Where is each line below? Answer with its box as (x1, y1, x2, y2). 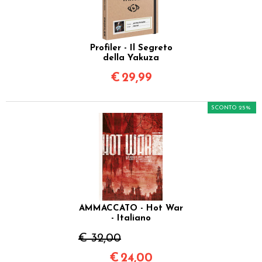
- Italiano (111, 213, 151, 223)
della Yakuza (103, 53, 159, 63)
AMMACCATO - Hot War (79, 204, 183, 213)
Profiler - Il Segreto (89, 43, 173, 53)
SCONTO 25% (211, 104, 251, 111)
